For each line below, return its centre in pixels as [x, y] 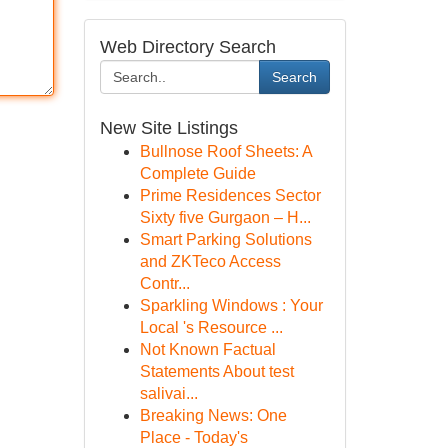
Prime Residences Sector [230, 195]
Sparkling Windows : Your [231, 305]
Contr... [164, 283]
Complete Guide [197, 173]
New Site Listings [168, 128]
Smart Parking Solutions [225, 239]
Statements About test [216, 371]
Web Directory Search [187, 47]
